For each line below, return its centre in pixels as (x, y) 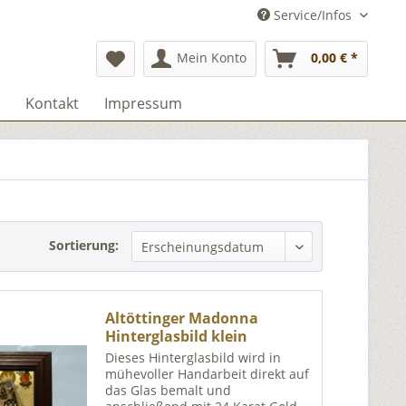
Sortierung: (84, 245)
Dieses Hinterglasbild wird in (193, 358)
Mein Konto (212, 58)
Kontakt (52, 103)
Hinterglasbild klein (177, 337)
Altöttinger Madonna (182, 319)
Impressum (143, 103)
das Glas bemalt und (169, 391)
